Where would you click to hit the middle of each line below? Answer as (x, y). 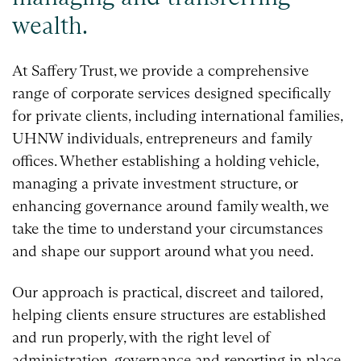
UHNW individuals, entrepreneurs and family (162, 138)
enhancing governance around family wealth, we (170, 205)
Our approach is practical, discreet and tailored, (167, 293)
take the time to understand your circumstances (168, 228)
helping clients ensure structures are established (169, 315)
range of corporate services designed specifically (171, 93)
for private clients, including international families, (177, 115)
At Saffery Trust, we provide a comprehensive (160, 70)
